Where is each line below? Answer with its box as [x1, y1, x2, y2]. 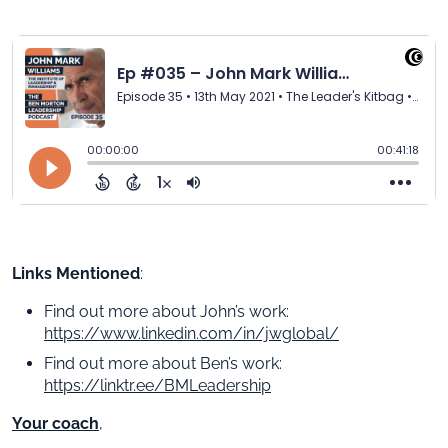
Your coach [12, 413, 99, 433]
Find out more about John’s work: [44, 301, 289, 321]
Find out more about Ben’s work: [44, 353, 282, 373]
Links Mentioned [12, 263, 140, 283]
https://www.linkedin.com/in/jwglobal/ [44, 323, 339, 343]
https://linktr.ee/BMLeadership [44, 375, 271, 395]
